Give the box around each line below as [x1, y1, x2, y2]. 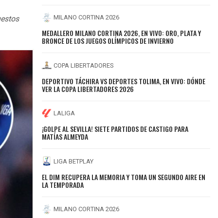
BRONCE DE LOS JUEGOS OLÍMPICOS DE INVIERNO [42, 36, 174, 46]
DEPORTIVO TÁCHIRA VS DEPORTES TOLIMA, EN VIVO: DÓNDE [42, 75, 206, 86]
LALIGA [54, 109, 75, 117]
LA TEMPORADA [42, 179, 84, 190]
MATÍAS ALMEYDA [42, 131, 89, 142]
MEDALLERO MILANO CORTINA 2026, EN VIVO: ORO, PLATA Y [42, 28, 201, 38]
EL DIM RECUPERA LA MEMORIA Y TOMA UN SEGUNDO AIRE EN [42, 171, 206, 182]
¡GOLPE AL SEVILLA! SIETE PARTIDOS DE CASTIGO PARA [42, 124, 189, 134]
